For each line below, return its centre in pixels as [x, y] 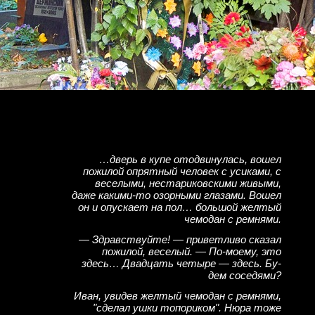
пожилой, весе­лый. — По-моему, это [192, 251]
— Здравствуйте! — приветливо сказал [180, 239]
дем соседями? [245, 275]
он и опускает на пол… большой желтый [180, 207]
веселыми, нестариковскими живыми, [188, 183]
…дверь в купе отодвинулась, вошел [190, 159]
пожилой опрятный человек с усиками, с [182, 171]
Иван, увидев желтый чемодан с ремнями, [178, 296]
